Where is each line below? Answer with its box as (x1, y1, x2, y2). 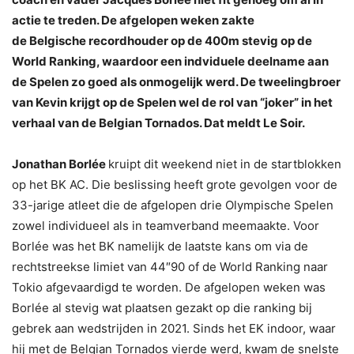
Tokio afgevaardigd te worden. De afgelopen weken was (12, 280, 326, 296)
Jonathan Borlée (12, 156, 108, 172)
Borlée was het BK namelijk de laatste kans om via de (12, 239, 308, 254)
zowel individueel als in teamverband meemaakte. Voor (12, 218, 319, 234)
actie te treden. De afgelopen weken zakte (12, 13, 254, 28)
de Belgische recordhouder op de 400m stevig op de (12, 33, 312, 49)
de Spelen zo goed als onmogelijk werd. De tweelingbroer (12, 74, 341, 90)
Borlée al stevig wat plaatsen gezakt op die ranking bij (12, 300, 312, 316)
